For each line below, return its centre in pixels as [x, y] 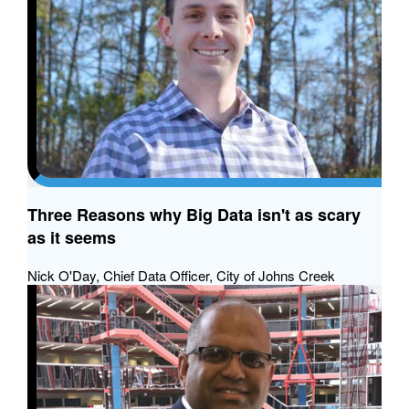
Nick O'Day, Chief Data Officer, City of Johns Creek [181, 275]
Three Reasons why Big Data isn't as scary [194, 214]
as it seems [72, 237]
